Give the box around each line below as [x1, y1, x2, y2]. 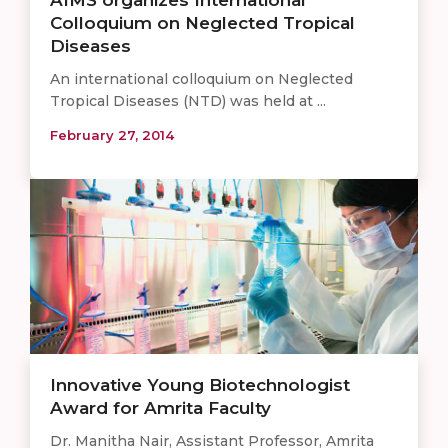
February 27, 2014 [50, 126, 174, 143]
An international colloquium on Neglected [50, 69, 353, 88]
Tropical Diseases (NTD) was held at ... [50, 91, 326, 110]
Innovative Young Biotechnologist [50, 374, 350, 395]
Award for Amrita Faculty [50, 397, 271, 418]
